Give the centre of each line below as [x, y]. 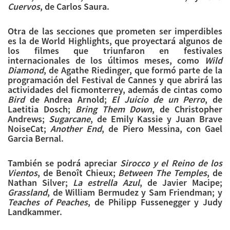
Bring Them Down [114, 109]
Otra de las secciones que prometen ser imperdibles [115, 31]
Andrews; [28, 119]
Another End [76, 129]
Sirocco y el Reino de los [171, 163]
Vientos [23, 173]
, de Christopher [187, 109]
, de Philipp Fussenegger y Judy [155, 202]
